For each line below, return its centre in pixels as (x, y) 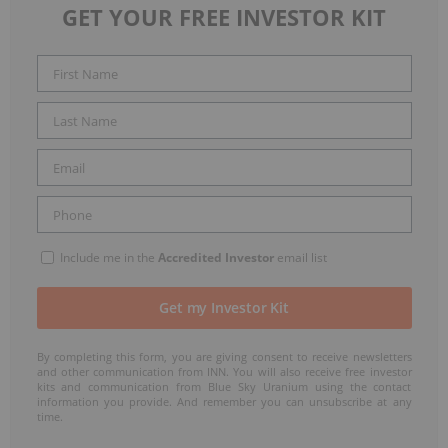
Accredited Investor (215, 258)
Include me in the (107, 258)
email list (300, 258)
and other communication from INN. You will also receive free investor (224, 372)
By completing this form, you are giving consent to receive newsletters (224, 357)
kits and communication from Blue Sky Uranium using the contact (224, 387)
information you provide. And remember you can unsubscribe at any (224, 402)
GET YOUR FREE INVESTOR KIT (224, 17)
